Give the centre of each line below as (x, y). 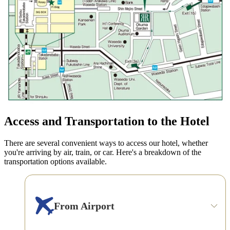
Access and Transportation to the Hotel (107, 121)
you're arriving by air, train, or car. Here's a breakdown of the (103, 152)
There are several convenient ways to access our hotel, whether (106, 143)
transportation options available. (55, 162)
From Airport (84, 206)
